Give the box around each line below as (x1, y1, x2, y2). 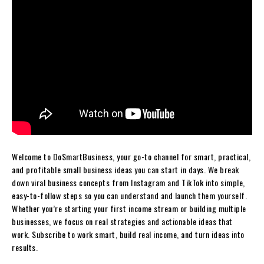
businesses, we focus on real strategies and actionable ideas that (12, 215, 233, 228)
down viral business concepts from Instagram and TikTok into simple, (12, 176, 245, 189)
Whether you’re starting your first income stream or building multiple (12, 202, 246, 215)
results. (12, 241, 38, 254)
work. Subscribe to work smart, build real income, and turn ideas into (12, 228, 245, 241)
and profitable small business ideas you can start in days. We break (12, 163, 239, 176)
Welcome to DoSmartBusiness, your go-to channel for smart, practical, (12, 150, 250, 163)
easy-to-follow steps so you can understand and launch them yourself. (12, 189, 247, 202)
